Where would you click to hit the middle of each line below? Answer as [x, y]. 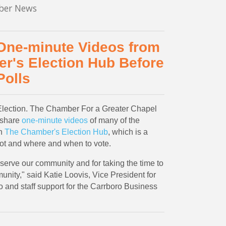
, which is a [128, 132]
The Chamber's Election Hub [56, 132]
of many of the [114, 120]
